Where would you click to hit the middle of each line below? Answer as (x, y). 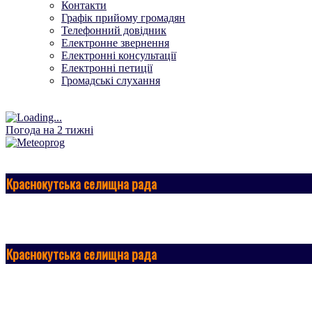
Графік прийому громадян (123, 17)
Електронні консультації (119, 55)
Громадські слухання (111, 80)
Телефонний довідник (114, 30)
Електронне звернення (115, 42)
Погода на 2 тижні (49, 130)
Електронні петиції (107, 68)
